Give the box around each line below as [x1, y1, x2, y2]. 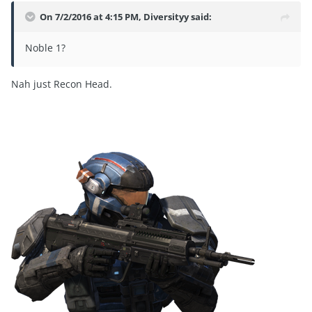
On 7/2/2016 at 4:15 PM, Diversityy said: [40, 10, 212, 23]
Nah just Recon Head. [11, 77, 112, 91]
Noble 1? [25, 40, 65, 54]
